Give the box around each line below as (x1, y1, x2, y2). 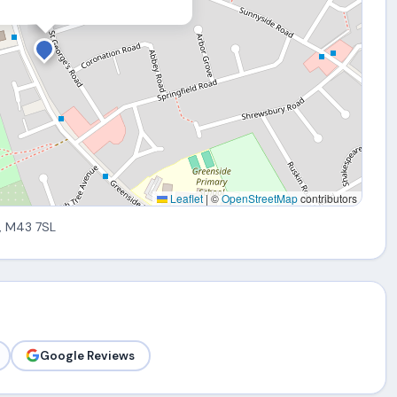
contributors (298, 191, 358, 206)
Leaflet (167, 191, 204, 206)
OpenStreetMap (222, 191, 299, 206)
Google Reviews (40, 347, 136, 363)
